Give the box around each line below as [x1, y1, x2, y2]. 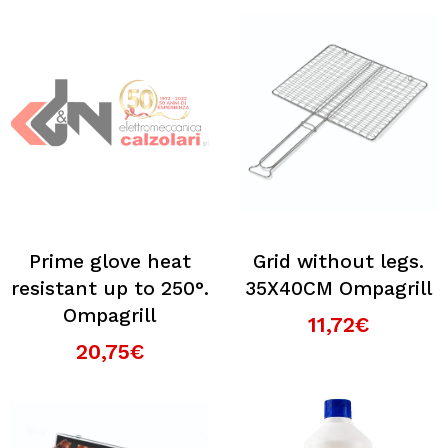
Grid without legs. [253, 250, 424, 273]
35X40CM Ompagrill [245, 277, 432, 300]
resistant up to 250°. [10, 277, 209, 300]
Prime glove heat [28, 250, 191, 273]
